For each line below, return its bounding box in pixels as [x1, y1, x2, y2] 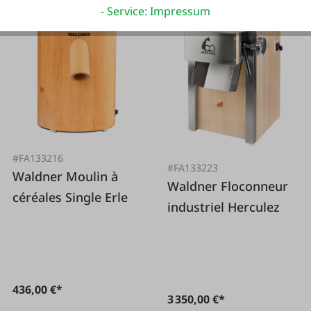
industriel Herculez [167, 199, 280, 216]
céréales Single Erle [12, 188, 128, 205]
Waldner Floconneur [167, 178, 221, 195]
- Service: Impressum [101, 3, 210, 19]
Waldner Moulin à [12, 167, 67, 185]
